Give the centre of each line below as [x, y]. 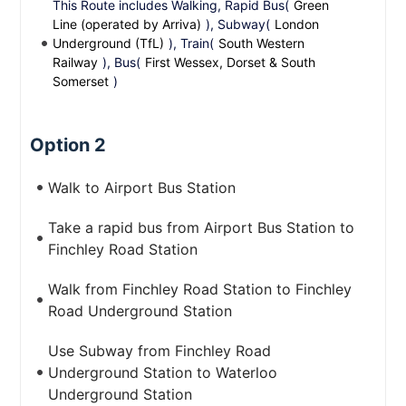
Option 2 [68, 145]
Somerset [81, 81]
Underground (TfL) [109, 43]
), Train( [192, 43]
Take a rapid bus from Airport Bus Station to [202, 227]
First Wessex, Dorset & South [231, 62]
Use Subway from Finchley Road [160, 351]
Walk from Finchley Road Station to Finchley [200, 289]
